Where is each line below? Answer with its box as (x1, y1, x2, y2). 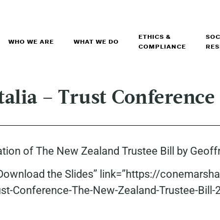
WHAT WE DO (73, 38, 119, 46)
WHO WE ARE (8, 38, 54, 46)
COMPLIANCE (138, 43, 186, 51)
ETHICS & (138, 33, 171, 41)
